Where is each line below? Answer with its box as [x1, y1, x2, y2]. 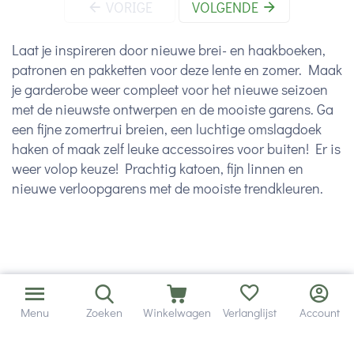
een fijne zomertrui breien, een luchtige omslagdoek [12, 119, 322, 138]
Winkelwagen [143, 304, 211, 320]
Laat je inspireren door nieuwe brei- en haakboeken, [12, 40, 326, 59]
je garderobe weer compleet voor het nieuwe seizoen [12, 79, 328, 99]
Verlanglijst [223, 304, 277, 320]
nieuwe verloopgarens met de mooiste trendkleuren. [12, 178, 326, 198]
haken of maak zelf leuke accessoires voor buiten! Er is [12, 138, 341, 158]
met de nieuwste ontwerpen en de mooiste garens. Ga [12, 99, 333, 119]
